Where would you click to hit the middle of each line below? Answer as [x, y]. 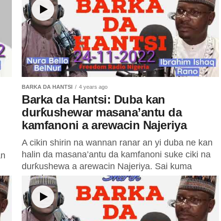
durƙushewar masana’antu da [102, 112]
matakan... [42, 178]
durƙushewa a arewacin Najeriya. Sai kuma [107, 166]
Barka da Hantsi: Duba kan [94, 99]
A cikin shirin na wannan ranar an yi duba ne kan [117, 143]
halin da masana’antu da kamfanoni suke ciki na [116, 154]
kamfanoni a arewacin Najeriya [104, 125]
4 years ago [93, 87]
